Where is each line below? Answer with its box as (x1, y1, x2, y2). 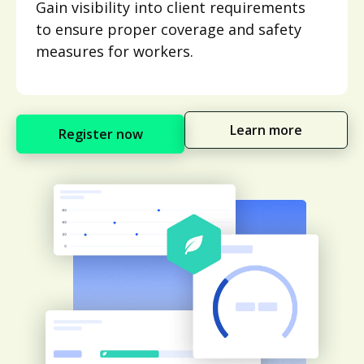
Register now (58, 124, 143, 143)
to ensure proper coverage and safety (36, 19, 301, 39)
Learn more (230, 120, 303, 139)
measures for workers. (36, 41, 193, 61)
